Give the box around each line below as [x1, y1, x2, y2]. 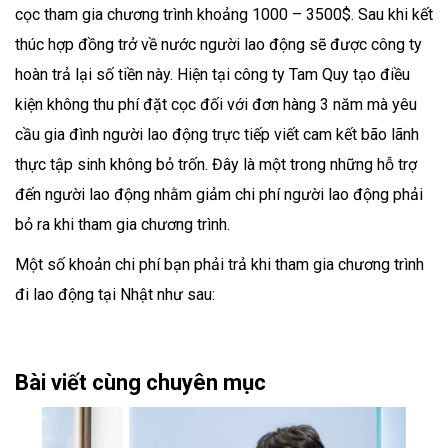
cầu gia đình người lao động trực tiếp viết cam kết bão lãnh [15, 125, 419, 144]
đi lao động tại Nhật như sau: [15, 285, 215, 304]
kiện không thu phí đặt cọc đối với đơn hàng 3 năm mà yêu [15, 95, 417, 114]
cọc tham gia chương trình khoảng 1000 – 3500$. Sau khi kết [15, 5, 433, 24]
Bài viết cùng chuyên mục [15, 370, 266, 395]
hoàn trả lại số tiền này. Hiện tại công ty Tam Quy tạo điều [15, 65, 410, 84]
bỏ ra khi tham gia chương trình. [15, 215, 230, 234]
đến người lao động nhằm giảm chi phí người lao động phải [15, 185, 423, 204]
